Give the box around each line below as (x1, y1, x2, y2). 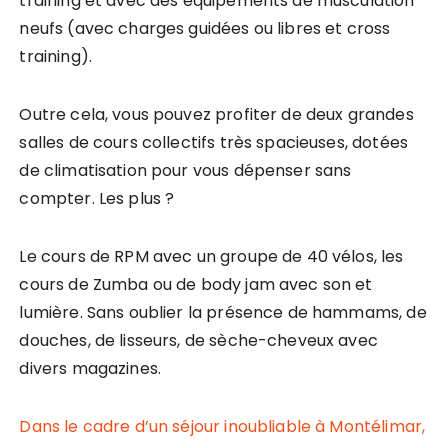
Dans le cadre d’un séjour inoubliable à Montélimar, (19, 415, 426, 438)
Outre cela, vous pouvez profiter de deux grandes (19, 103, 414, 126)
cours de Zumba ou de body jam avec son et (19, 273, 373, 296)
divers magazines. (19, 357, 166, 380)
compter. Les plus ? (19, 187, 175, 210)
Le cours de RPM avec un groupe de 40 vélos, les (19, 245, 404, 268)
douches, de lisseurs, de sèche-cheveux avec (19, 329, 378, 352)
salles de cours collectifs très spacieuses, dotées (19, 131, 408, 154)
